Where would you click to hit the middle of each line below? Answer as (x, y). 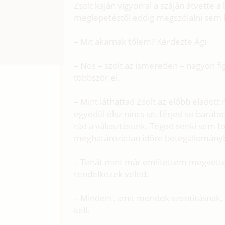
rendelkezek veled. (111, 174)
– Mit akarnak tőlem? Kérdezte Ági (140, 41)
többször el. (97, 77)
